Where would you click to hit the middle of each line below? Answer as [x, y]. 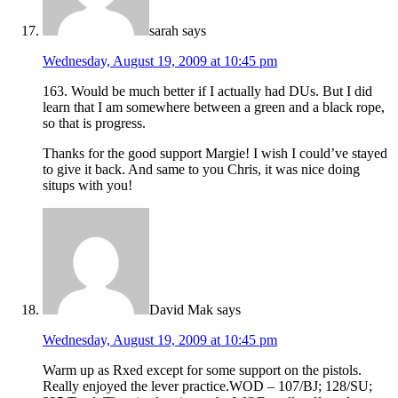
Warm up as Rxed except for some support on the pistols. [202, 370]
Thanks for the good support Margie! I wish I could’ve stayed [215, 154]
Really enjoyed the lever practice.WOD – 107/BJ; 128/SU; [207, 386]
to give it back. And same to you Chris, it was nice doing [201, 170]
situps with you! [88, 186]
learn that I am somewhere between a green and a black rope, [214, 107]
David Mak [181, 310]
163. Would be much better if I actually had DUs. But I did [207, 92]
